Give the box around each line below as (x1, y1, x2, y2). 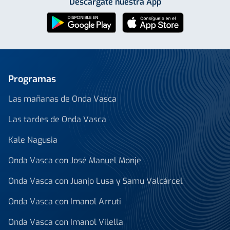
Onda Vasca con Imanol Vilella (8, 217, 123, 228)
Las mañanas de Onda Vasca (8, 93, 117, 105)
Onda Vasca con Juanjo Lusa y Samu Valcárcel (8, 176, 183, 187)
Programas (8, 73, 56, 86)
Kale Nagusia (8, 135, 57, 146)
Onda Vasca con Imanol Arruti (8, 196, 121, 207)
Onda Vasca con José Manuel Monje (8, 155, 141, 166)
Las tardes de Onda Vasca (8, 114, 106, 125)
